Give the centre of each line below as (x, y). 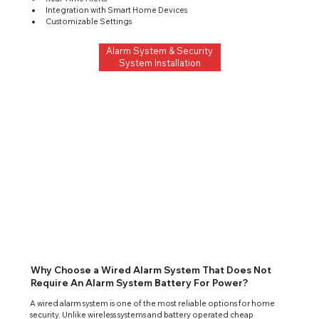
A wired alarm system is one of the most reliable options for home (153, 304)
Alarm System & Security (160, 51)
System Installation (159, 63)
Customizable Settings (89, 21)
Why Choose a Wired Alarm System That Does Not (151, 270)
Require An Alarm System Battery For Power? (140, 282)
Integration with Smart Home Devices (117, 10)
